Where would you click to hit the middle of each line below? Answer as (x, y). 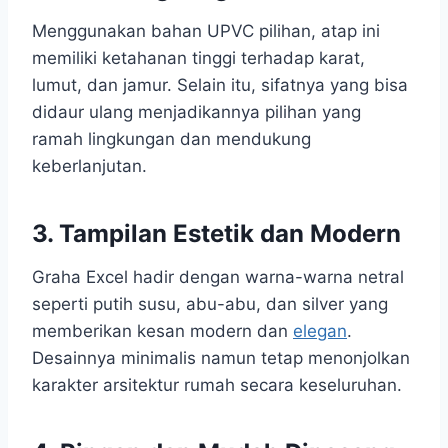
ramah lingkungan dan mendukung (171, 139)
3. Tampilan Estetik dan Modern (216, 234)
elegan (320, 331)
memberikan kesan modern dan (162, 331)
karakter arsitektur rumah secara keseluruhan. (217, 385)
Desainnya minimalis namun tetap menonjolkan (221, 358)
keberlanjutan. (89, 166)
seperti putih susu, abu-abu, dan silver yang (210, 304)
